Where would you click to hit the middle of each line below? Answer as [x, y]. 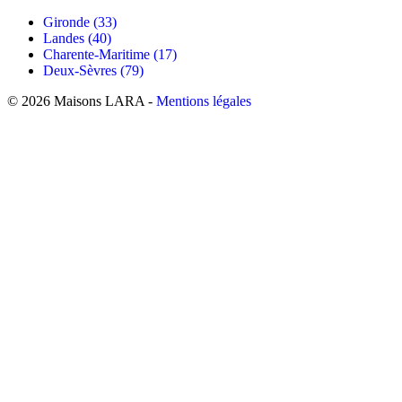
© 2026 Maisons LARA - [82, 100]
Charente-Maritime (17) [110, 54]
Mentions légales [204, 100]
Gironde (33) [80, 22]
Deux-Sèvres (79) [93, 70]
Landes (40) [77, 38]
